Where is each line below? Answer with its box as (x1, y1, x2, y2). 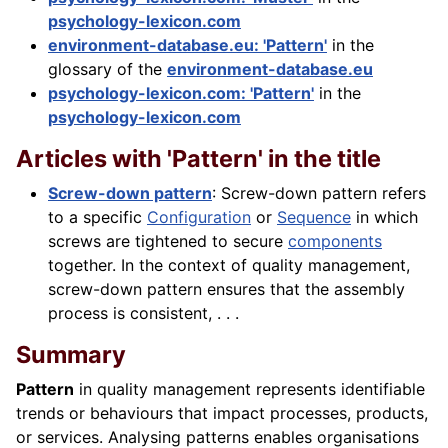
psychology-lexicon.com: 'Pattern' (48, 83, 314, 104)
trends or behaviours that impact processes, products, (16, 403, 428, 424)
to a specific (48, 207, 147, 228)
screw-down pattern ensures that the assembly (48, 279, 405, 300)
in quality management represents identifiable (74, 379, 425, 400)
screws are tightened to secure (48, 231, 288, 252)
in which (351, 207, 418, 228)
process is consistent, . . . (48, 303, 239, 324)
